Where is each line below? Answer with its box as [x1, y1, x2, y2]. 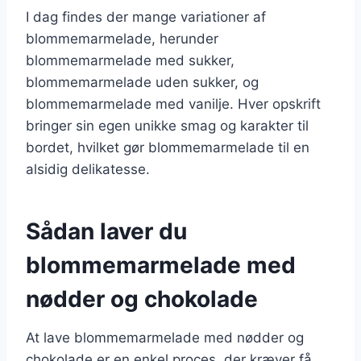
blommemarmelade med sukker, [26, 52, 234, 68]
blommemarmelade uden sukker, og [26, 73, 259, 90]
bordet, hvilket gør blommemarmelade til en [26, 139, 309, 156]
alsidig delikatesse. [26, 160, 150, 177]
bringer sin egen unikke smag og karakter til [26, 117, 309, 134]
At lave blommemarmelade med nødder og [26, 329, 304, 346]
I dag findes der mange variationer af [26, 8, 266, 25]
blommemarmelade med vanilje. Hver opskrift [26, 95, 321, 112]
